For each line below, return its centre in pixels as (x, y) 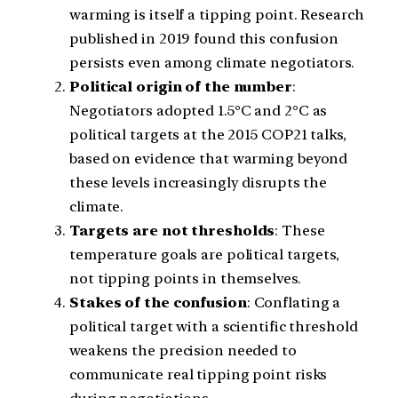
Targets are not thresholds (172, 231)
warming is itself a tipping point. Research (217, 15)
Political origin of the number (181, 87)
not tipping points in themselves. (185, 279)
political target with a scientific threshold (214, 327)
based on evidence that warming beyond (209, 159)
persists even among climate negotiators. (212, 63)
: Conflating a (294, 303)
